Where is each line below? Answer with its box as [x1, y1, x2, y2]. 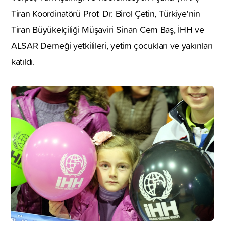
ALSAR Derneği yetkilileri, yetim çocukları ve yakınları [11, 39, 213, 52]
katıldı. [11, 55, 35, 68]
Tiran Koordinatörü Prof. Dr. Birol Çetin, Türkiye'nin [11, 7, 200, 20]
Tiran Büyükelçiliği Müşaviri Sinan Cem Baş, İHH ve [11, 23, 204, 36]
